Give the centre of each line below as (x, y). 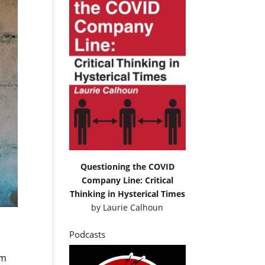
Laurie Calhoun (133, 207)
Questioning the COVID (127, 166)
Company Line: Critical (127, 180)
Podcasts (88, 234)
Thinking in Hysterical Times (127, 193)
